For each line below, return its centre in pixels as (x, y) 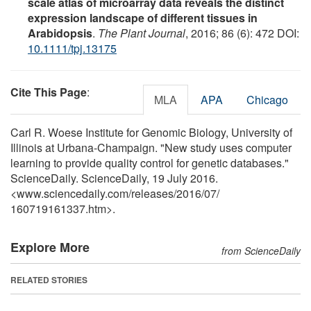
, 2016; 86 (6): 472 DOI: (242, 33)
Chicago (267, 99)
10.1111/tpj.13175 (72, 48)
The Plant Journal (142, 33)
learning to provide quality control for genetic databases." (150, 162)
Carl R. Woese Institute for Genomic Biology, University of (151, 132)
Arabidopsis (60, 33)
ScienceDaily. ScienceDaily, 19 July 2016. (114, 178)
